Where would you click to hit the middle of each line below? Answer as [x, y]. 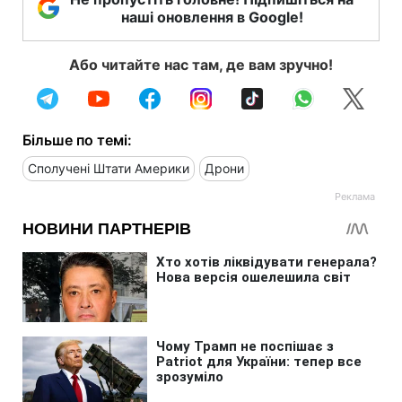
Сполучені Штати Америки [109, 168]
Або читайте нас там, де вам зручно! [201, 64]
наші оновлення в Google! [212, 17]
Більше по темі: [77, 140]
